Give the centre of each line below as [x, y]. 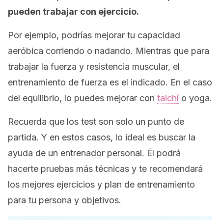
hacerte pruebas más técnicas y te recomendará [105, 169]
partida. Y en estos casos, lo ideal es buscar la [102, 137]
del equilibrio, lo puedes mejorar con [82, 98]
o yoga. [195, 98]
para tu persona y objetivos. [65, 200]
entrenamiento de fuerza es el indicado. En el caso [110, 82]
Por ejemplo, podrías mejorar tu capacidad [94, 35]
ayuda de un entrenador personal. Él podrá [94, 153]
